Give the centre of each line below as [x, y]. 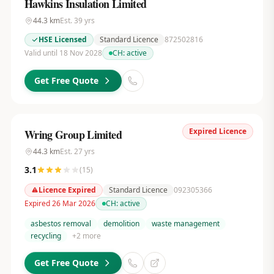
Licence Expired [67, 190]
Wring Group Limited [73, 135]
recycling [46, 236]
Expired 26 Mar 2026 [60, 203]
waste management [185, 224]
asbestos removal [61, 224]
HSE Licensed [62, 39]
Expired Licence [218, 131]
